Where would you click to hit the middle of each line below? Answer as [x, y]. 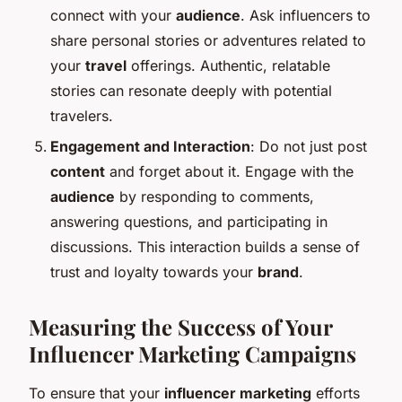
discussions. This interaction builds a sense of [205, 247]
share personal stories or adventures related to [208, 40]
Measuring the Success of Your [180, 327]
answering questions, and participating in [189, 222]
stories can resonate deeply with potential [191, 90]
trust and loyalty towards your [154, 272]
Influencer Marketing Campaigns [192, 354]
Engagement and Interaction [150, 147]
